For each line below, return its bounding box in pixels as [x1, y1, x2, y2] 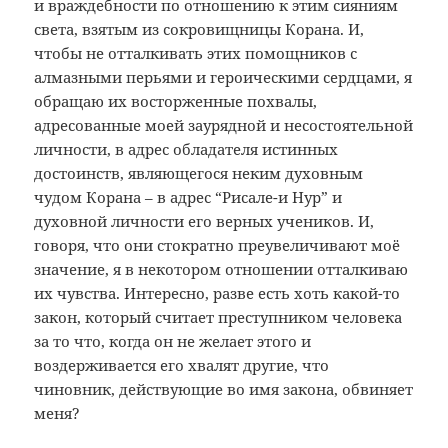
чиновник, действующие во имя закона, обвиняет [34, 379, 414, 400]
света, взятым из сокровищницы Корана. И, [34, 19, 365, 40]
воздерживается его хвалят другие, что [34, 355, 330, 376]
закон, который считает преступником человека [34, 307, 403, 328]
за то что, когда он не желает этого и [34, 331, 312, 352]
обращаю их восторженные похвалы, [34, 91, 318, 112]
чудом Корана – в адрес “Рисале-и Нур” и [34, 187, 343, 208]
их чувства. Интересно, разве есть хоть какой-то [34, 283, 401, 304]
